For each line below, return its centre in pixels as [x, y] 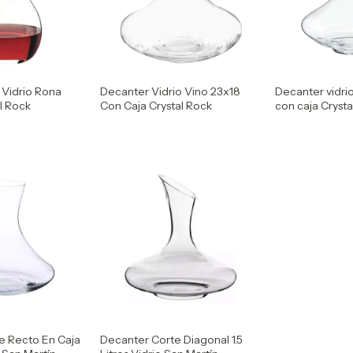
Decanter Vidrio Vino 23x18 [170, 92]
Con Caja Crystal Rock [156, 106]
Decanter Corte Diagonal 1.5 [171, 339]
